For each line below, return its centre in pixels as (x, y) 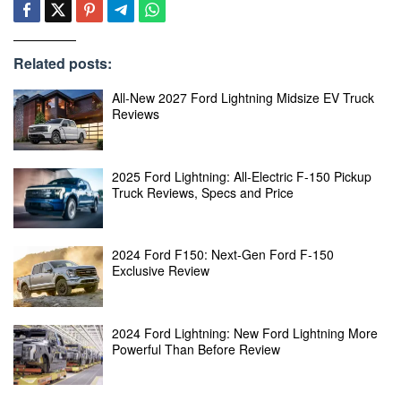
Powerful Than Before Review (196, 349)
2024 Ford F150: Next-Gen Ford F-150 (223, 254)
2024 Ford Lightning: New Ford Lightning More (245, 333)
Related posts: (63, 63)
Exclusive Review (161, 270)
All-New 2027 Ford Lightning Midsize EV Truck (243, 98)
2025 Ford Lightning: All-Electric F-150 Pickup (242, 176)
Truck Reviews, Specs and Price (203, 192)
